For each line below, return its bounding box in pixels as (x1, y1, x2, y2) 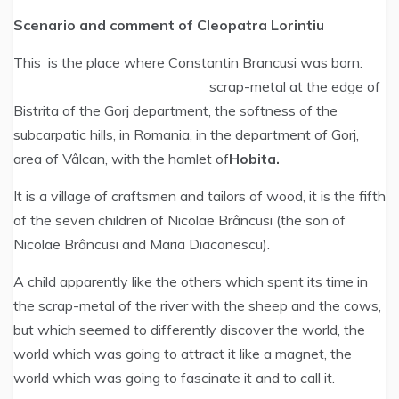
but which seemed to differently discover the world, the (13, 321, 365, 338)
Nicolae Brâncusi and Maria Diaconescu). (13, 235, 270, 253)
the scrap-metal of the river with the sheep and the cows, (13, 297, 381, 314)
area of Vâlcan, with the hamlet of (13, 150, 229, 167)
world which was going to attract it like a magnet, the (13, 345, 352, 362)
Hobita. (229, 150, 280, 167)
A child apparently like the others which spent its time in (13, 273, 368, 290)
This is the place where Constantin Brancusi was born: (13, 53, 362, 71)
